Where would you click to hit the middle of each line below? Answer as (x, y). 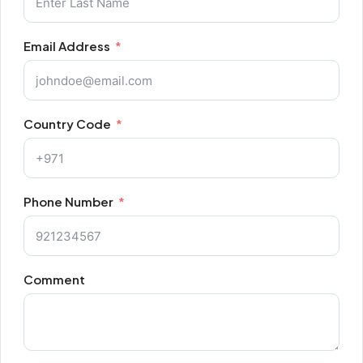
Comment (54, 279)
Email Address (67, 46)
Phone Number (68, 201)
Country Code (67, 124)
